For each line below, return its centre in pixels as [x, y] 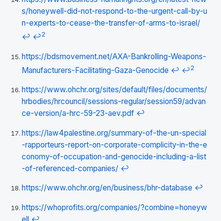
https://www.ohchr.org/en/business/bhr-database [107, 188]
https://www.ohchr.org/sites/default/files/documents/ [114, 90]
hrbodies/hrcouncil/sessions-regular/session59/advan [114, 102]
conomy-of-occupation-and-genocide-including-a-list [114, 156]
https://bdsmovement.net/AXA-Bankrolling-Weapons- [114, 56]
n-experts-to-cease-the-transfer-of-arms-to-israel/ [111, 23]
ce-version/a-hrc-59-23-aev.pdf [78, 113]
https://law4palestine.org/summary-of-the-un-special [114, 133]
